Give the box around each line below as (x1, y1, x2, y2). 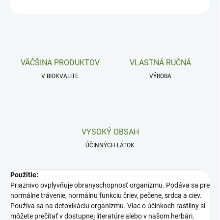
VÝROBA (149, 73, 171, 80)
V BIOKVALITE (41, 73, 79, 80)
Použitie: (10, 171, 38, 179)
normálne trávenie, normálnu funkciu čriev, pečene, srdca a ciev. (10, 192, 202, 200)
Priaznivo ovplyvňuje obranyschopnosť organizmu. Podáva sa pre (10, 181, 210, 190)
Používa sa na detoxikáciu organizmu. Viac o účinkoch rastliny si (10, 202, 205, 210)
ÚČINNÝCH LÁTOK (85, 142, 135, 149)
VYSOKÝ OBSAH (81, 127, 139, 137)
